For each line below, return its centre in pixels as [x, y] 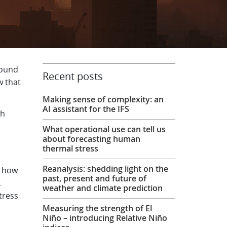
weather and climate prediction [102, 188]
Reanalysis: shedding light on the [105, 169]
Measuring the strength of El [97, 208]
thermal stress [70, 148]
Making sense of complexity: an [103, 99]
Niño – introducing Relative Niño [105, 218]
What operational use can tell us [104, 129]
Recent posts [72, 76]
